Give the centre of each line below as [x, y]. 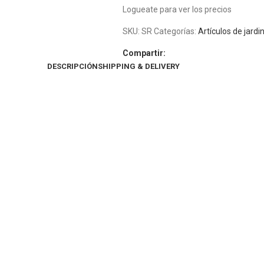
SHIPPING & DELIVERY [139, 66]
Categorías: [175, 31]
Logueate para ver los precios [177, 9]
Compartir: [144, 53]
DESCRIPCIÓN [72, 66]
